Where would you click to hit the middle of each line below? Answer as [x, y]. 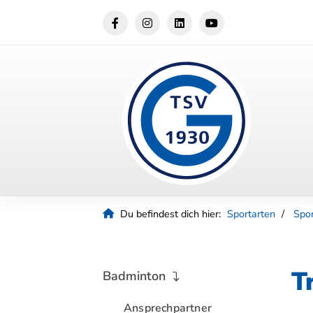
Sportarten [251, 214]
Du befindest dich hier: [170, 214]
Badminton [134, 276]
